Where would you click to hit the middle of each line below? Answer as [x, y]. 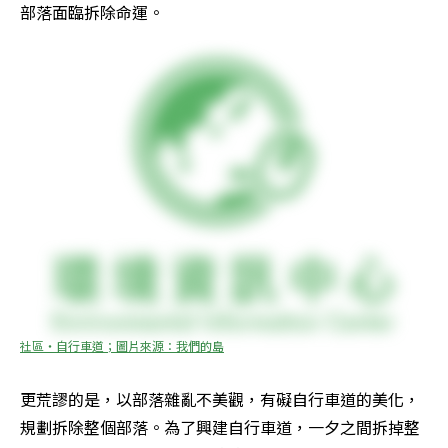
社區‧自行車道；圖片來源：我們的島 [122, 346]
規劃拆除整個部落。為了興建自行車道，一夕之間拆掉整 [220, 427]
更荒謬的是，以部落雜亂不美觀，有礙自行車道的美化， [220, 399]
